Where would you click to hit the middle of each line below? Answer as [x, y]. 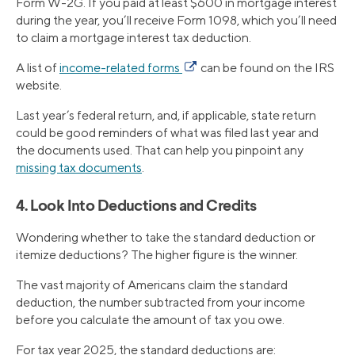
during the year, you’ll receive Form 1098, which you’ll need [176, 20]
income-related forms [121, 67]
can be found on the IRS [266, 67]
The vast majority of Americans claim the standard [152, 284]
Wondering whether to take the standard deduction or [166, 237]
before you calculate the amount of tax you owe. [150, 319]
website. [39, 85]
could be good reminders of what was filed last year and [167, 132]
